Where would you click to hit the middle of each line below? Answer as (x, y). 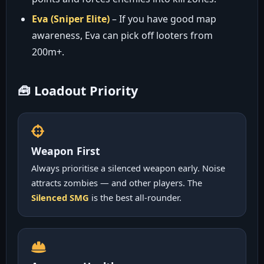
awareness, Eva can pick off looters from (122, 36)
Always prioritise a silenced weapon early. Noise (128, 168)
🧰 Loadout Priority (77, 91)
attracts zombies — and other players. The (117, 183)
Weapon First (66, 151)
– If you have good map (163, 19)
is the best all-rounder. (136, 198)
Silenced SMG (60, 198)
